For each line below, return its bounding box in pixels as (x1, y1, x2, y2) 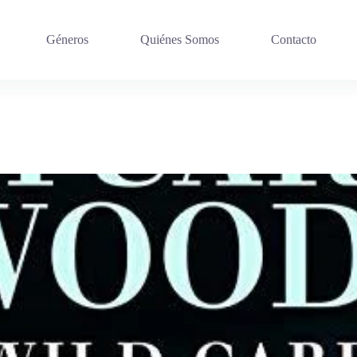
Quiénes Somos (139, 33, 219, 46)
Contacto (270, 33, 316, 46)
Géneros (45, 33, 88, 46)
